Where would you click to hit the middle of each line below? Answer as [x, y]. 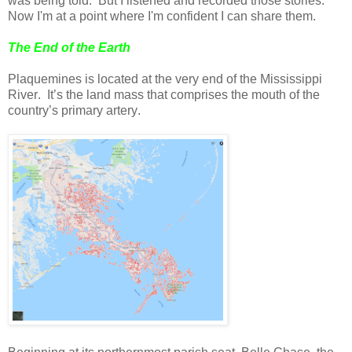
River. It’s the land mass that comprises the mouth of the [164, 94]
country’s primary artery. [74, 110]
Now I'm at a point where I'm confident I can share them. [162, 16]
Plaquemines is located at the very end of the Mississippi [165, 79]
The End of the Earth [69, 47]
